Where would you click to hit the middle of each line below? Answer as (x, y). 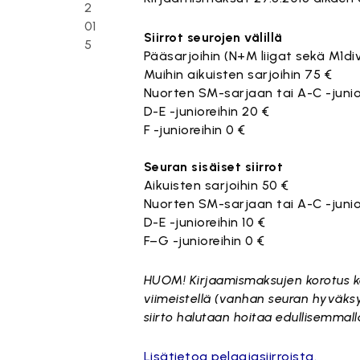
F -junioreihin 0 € (194, 130)
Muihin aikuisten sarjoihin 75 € (238, 74)
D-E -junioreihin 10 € (205, 222)
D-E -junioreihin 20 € (207, 111)
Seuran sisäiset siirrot (213, 167)
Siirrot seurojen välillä (213, 37)
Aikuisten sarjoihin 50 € (216, 185)
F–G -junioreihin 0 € (204, 241)
